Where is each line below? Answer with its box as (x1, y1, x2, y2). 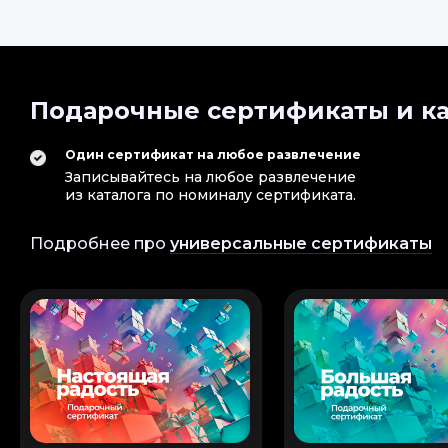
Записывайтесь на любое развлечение (65, 168, 356, 186)
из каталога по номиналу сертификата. (65, 186, 356, 204)
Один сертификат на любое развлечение (65, 147, 361, 162)
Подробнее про (30, 234, 170, 253)
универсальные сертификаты (170, 234, 432, 253)
